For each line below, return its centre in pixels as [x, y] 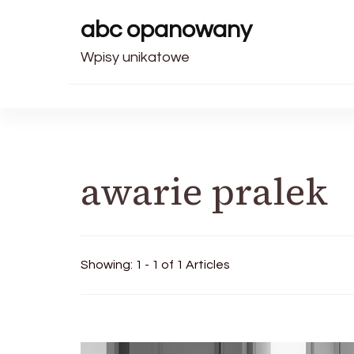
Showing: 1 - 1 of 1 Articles [155, 265]
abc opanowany [166, 30]
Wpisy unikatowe [135, 57]
